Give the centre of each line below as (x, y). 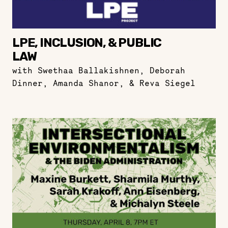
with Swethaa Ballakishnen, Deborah (99, 70)
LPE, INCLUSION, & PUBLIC (87, 43)
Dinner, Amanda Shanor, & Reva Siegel (104, 83)
